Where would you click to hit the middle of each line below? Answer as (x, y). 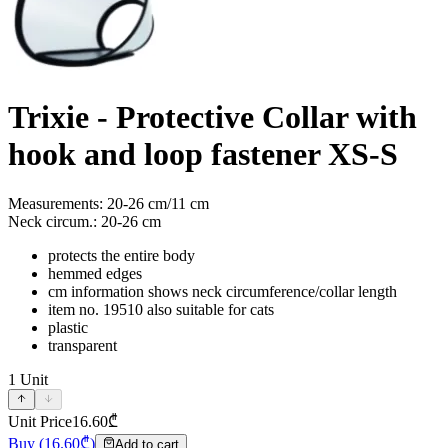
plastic (68, 327)
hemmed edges (95, 273)
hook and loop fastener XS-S (203, 154)
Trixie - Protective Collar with (212, 117)
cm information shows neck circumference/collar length (222, 291)
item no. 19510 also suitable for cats (161, 309)
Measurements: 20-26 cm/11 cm (108, 203)
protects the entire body (121, 255)
